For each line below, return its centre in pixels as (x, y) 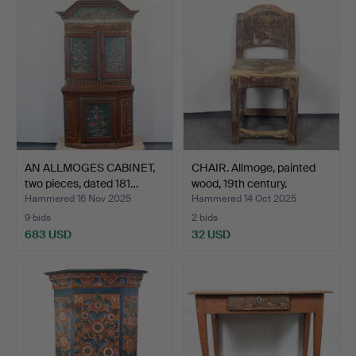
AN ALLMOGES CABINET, (90, 167)
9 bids (38, 217)
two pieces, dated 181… (81, 183)
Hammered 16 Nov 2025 (78, 198)
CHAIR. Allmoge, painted (253, 167)
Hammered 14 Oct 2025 (244, 198)
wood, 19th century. (239, 183)
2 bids (205, 217)
